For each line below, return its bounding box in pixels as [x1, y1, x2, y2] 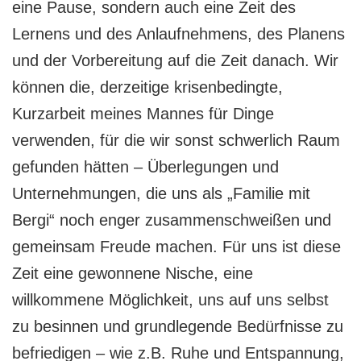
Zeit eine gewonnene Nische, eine [12, 263, 253, 282]
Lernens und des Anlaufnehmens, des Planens [12, 24, 345, 43]
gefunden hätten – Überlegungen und [12, 157, 279, 176]
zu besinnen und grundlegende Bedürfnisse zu [12, 317, 343, 335]
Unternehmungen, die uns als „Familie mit [12, 184, 310, 202]
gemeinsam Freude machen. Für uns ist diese [12, 237, 341, 255]
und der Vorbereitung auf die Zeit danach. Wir [12, 51, 338, 69]
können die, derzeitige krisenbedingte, [12, 77, 283, 96]
